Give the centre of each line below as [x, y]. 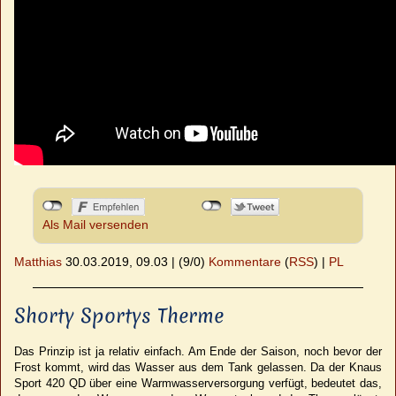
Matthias [38, 261]
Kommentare [245, 261]
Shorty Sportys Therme [119, 315]
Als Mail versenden [95, 224]
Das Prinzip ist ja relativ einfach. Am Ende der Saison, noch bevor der [198, 351]
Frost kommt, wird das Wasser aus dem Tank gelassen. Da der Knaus [198, 367]
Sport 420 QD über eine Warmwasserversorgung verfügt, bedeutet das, [198, 383]
